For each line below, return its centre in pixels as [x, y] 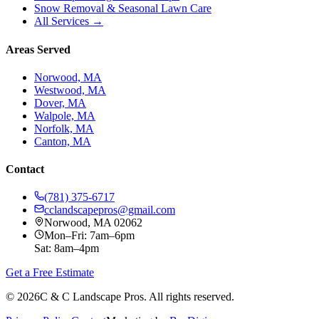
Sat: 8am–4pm [67, 249]
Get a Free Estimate [50, 273]
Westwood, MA [70, 90]
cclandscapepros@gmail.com [110, 210]
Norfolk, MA [64, 128]
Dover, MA [60, 103]
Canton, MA [63, 141]
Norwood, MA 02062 [93, 223]
